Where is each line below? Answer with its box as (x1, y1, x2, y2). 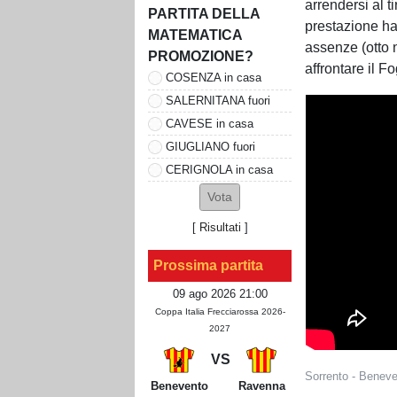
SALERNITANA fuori (166, 93, 270, 107)
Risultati (198, 221, 241, 235)
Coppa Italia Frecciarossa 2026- (154, 307, 285, 317)
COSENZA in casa (166, 70, 261, 84)
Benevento (150, 379, 208, 393)
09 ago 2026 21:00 (172, 287, 268, 301)
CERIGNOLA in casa (166, 162, 273, 176)
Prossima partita (153, 258, 263, 274)
